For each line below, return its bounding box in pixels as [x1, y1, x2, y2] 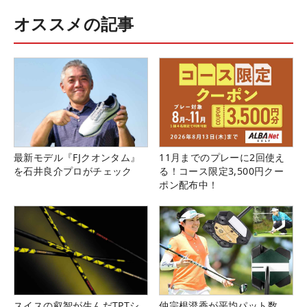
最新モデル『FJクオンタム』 [14, 150, 140, 164]
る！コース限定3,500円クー [159, 164, 284, 177]
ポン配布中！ [159, 177, 219, 191]
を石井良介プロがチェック [14, 164, 132, 177]
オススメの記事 [14, 12, 134, 35]
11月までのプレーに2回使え [159, 150, 285, 164]
